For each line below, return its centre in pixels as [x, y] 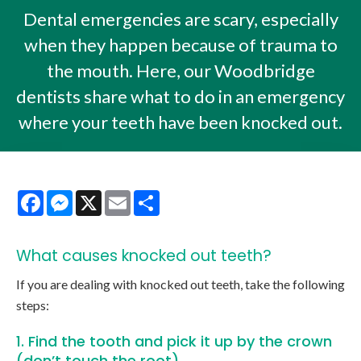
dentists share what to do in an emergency [180, 97]
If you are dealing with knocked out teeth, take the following [180, 284]
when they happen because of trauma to [180, 45]
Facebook [72, 197]
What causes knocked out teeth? [144, 256]
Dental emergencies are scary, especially [180, 19]
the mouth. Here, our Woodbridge [180, 71]
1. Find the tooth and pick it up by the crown [174, 342]
